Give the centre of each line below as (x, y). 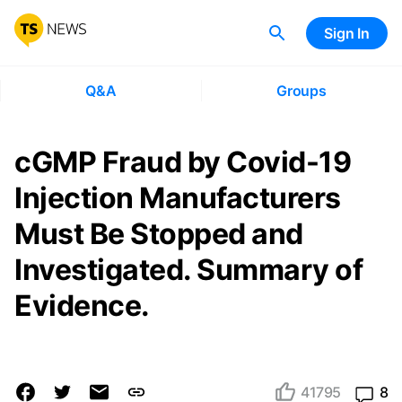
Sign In (347, 33)
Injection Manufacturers (178, 198)
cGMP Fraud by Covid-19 (183, 162)
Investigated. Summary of (188, 270)
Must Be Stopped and (159, 234)
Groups (301, 91)
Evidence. (82, 306)
